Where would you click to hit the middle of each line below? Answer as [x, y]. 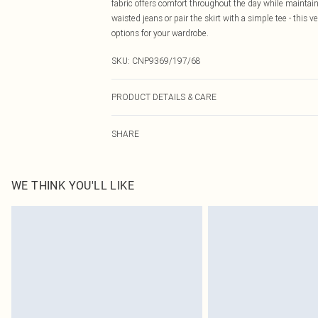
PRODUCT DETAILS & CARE [164, 97]
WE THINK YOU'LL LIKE [73, 186]
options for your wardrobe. [160, 33]
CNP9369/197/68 [166, 61]
